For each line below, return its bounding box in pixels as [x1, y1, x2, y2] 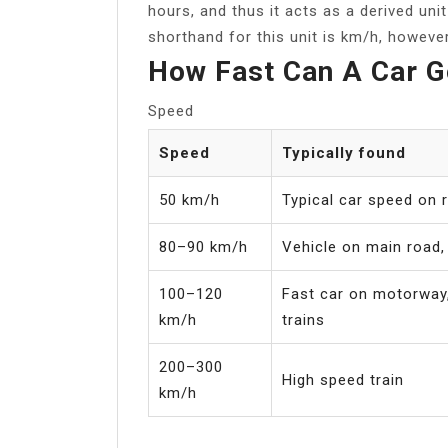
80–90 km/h [159, 237, 248, 256]
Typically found [282, 143, 406, 162]
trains [282, 310, 325, 329]
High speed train [282, 370, 404, 389]
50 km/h [159, 190, 220, 209]
